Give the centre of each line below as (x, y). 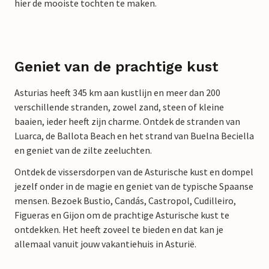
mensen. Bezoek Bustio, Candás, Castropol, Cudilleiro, (125, 201)
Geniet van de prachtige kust (116, 67)
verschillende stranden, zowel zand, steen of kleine (119, 107)
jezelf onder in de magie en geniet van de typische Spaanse (134, 186)
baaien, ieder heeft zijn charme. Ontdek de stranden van (127, 121)
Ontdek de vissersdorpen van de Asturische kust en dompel (134, 172)
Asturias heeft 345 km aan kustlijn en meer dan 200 (117, 92)
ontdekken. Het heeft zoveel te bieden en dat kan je (119, 229)
